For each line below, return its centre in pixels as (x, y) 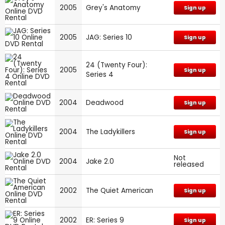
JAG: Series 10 (109, 37)
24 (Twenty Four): (117, 65)
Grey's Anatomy (113, 8)
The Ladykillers (110, 132)
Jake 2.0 (100, 161)
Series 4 (100, 74)
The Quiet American (120, 190)
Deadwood (105, 102)
